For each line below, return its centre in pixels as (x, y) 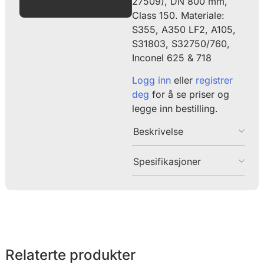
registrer (214, 80)
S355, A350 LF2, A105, (184, 29)
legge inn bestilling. (175, 109)
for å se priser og (189, 95)
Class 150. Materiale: (178, 15)
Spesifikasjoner (167, 161)
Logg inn (151, 80)
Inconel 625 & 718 (172, 57)
